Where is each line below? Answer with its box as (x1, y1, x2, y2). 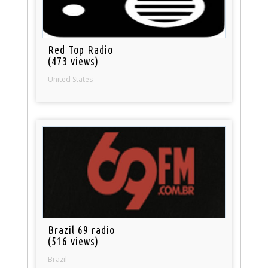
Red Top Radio (48, 44, 114, 56)
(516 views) (48, 235, 99, 248)
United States (48, 74, 93, 85)
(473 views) (48, 55, 99, 68)
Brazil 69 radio (48, 224, 115, 236)
